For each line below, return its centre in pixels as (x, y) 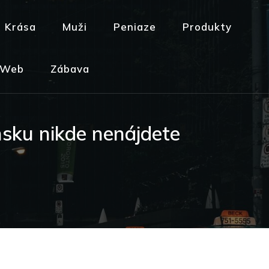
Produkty (207, 27)
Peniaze (134, 27)
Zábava (70, 69)
